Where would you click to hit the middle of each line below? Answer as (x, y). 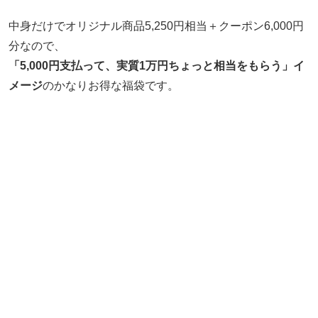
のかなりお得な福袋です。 (111, 85)
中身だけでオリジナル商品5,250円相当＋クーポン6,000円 (156, 26)
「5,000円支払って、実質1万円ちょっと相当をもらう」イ (157, 65)
